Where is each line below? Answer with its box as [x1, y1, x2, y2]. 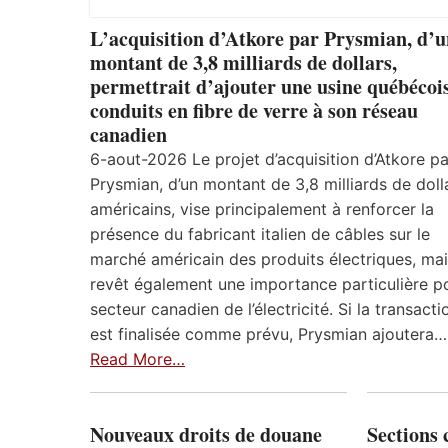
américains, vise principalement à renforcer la [90, 199, 434, 220]
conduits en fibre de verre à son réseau [90, 96, 418, 126]
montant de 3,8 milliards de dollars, [90, 48, 397, 78]
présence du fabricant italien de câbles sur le [90, 224, 430, 245]
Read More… [90, 349, 185, 370]
